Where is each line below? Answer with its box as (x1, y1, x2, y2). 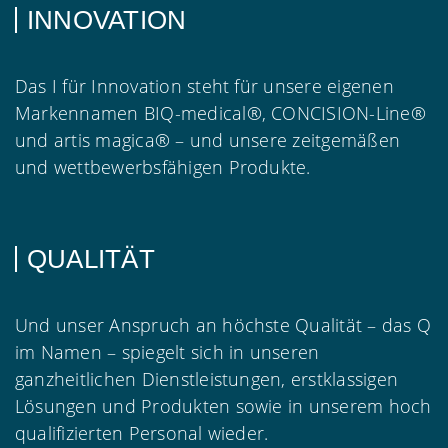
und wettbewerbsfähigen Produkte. (15, 154, 311, 179)
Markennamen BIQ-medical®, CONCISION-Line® (15, 100, 426, 125)
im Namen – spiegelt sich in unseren (15, 339, 320, 364)
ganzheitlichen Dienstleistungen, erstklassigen (15, 366, 399, 391)
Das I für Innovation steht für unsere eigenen (15, 73, 394, 98)
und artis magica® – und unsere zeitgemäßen (15, 127, 401, 152)
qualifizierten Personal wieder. (15, 420, 269, 445)
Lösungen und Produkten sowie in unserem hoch (15, 393, 432, 418)
